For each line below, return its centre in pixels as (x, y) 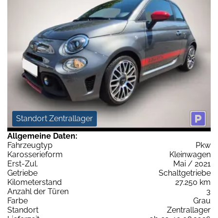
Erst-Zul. (23, 163)
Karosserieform (35, 154)
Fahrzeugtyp (30, 145)
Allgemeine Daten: (42, 136)
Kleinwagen (190, 154)
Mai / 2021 (192, 163)
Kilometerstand (35, 182)
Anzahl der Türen (38, 191)
